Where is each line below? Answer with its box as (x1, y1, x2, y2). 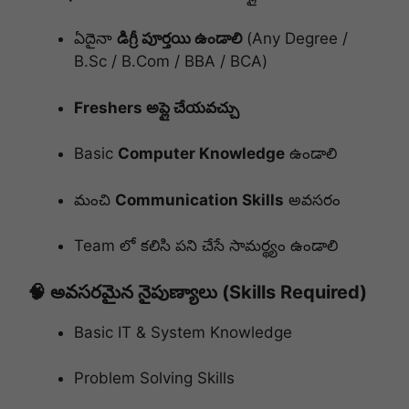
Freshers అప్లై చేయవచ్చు (74, 98, 239, 117)
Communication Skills (115, 190, 284, 209)
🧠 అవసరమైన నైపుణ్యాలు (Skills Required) (27, 280, 367, 303)
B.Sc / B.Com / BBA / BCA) (74, 52, 267, 71)
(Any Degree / (242, 29, 348, 48)
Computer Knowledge (118, 144, 285, 163)
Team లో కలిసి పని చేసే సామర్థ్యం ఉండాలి (74, 236, 338, 256)
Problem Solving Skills (74, 369, 235, 388)
